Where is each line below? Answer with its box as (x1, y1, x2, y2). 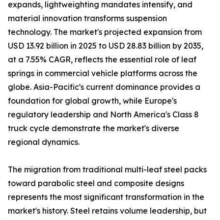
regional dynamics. (8, 137, 80, 147)
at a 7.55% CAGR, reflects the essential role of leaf (8, 55, 196, 65)
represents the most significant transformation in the (8, 192, 204, 202)
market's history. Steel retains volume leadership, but (8, 206, 207, 216)
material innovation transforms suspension (8, 13, 167, 24)
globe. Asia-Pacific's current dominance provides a (8, 82, 200, 92)
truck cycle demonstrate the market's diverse (8, 123, 179, 134)
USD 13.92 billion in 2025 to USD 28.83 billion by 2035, (8, 41, 203, 51)
